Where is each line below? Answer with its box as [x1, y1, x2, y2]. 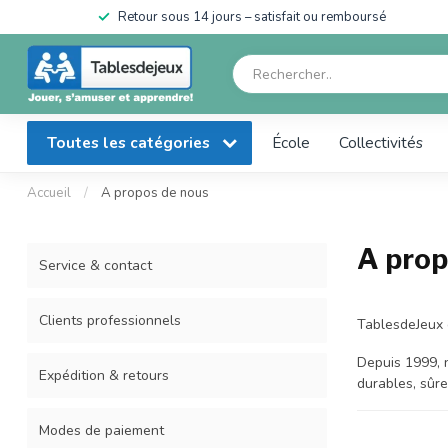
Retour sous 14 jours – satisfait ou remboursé [118, 8, 386, 26]
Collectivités [339, 132, 423, 153]
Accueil [27, 184, 71, 202]
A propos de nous [101, 184, 209, 202]
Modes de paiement [39, 421, 164, 440]
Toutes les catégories [47, 132, 214, 153]
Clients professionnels [39, 311, 181, 330]
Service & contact [39, 256, 152, 275]
